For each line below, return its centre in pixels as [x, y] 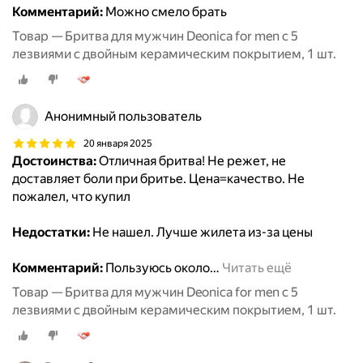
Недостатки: [51, 233]
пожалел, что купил [71, 197]
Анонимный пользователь [123, 117]
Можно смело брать [165, 12]
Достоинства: [54, 161]
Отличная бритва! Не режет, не [191, 161]
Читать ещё [257, 268]
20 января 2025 [118, 143]
